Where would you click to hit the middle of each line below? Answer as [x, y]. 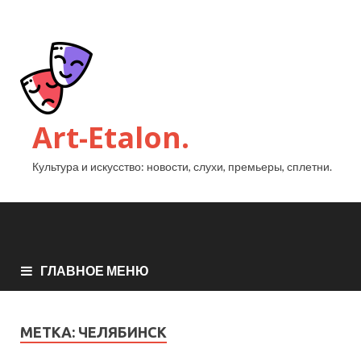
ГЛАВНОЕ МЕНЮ [95, 271]
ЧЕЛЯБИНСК [122, 332]
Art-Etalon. [111, 137]
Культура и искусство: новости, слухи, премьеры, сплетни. [182, 166]
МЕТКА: [49, 332]
